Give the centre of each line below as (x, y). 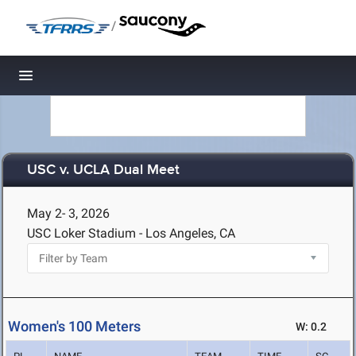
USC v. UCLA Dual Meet (103, 170)
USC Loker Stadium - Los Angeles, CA (131, 233)
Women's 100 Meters (74, 327)
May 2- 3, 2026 (68, 213)
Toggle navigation (80, 80)
